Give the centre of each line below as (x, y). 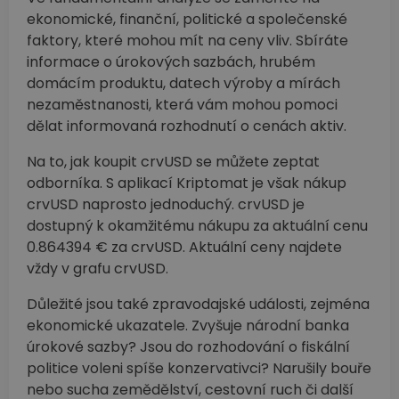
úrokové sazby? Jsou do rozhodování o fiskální (188, 346)
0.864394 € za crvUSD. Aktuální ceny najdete (184, 247)
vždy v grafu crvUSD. (98, 268)
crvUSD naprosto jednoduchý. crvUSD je (166, 204)
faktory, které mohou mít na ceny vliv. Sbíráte (187, 40)
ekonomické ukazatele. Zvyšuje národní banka (188, 325)
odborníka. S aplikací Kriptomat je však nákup (187, 183)
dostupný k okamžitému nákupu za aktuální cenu (197, 225)
